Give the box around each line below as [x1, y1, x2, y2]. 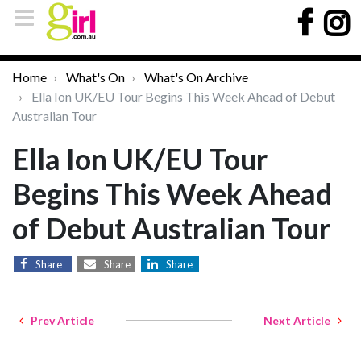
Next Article [263, 313, 338, 327]
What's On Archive [144, 69, 248, 85]
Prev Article [23, 313, 94, 327]
